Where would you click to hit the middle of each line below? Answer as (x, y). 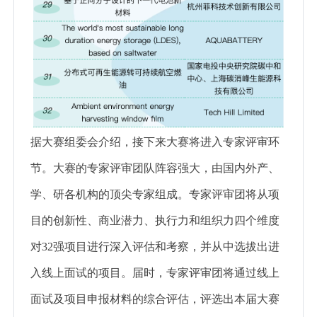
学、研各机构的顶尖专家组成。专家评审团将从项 (155, 194)
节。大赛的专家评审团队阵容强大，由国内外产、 (155, 168)
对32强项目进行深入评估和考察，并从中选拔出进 (155, 246)
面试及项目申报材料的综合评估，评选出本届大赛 (155, 299)
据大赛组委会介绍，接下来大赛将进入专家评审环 (155, 142)
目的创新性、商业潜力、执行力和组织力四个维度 (155, 220)
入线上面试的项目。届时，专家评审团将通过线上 (155, 272)
